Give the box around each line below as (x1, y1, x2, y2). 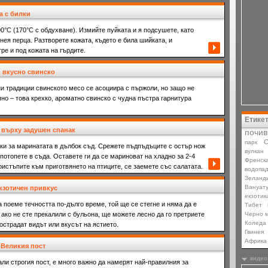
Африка (244, 237, 267, 244)
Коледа (244, 220, 266, 226)
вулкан (244, 148, 264, 154)
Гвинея (244, 229, 264, 235)
